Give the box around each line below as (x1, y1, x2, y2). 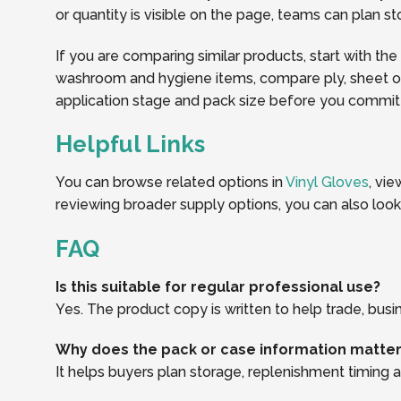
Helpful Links (55, 131, 205, 158)
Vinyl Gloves (286, 174, 369, 192)
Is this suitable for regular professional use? (55, 277, 380, 295)
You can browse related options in (55, 174, 286, 192)
